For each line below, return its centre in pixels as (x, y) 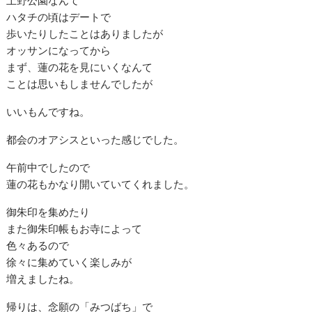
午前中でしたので (48, 167)
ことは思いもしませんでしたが (80, 83)
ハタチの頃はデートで (59, 16)
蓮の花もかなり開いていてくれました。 (101, 184)
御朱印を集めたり (48, 211)
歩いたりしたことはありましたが (85, 33)
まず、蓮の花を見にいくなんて (80, 67)
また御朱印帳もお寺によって (75, 228)
